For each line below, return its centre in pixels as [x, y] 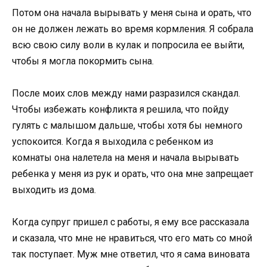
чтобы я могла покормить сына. [83, 61]
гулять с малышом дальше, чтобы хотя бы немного [127, 126]
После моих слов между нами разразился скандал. [126, 94]
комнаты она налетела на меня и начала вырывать [125, 158]
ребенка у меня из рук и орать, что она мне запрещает [133, 174]
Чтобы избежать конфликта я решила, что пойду [120, 110]
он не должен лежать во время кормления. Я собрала [133, 29]
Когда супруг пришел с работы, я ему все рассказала [131, 222]
